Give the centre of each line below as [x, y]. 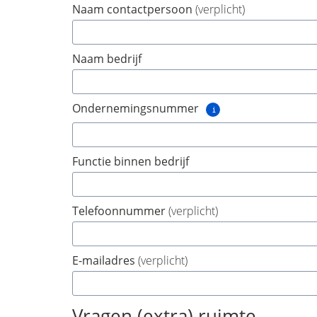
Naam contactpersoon [134, 9]
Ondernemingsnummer [136, 108]
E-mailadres [105, 260]
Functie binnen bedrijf [131, 161]
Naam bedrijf [107, 59]
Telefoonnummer [120, 211]
